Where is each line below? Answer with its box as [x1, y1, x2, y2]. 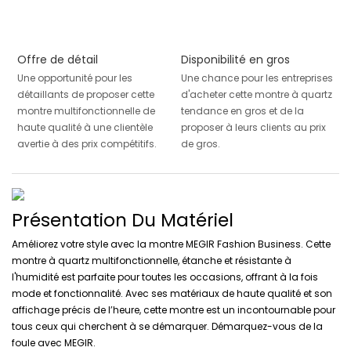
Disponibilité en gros [180, 51, 290, 67]
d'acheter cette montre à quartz [180, 88, 332, 102]
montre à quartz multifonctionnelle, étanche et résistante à [12, 254, 291, 268]
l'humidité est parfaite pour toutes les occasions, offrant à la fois [12, 270, 318, 284]
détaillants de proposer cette [16, 88, 154, 102]
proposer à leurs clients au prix [180, 121, 326, 135]
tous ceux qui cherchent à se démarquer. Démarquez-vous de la [12, 320, 323, 334]
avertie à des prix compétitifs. [16, 137, 157, 151]
